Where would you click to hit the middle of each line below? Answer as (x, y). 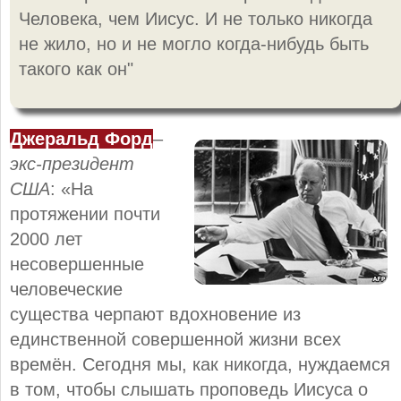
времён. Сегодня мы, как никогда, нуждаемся (200, 364)
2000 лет (46, 239)
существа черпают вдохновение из (155, 314)
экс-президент (72, 163)
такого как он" (76, 68)
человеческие (66, 289)
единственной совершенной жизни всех (175, 339)
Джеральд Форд (81, 138)
